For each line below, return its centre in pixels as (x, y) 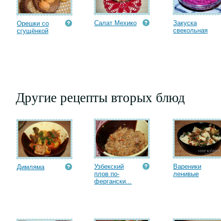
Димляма (31, 167)
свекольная (190, 30)
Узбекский (109, 166)
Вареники (187, 166)
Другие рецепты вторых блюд (100, 97)
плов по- (107, 174)
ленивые (186, 174)
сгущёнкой (33, 31)
